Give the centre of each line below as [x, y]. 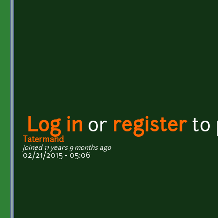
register [150, 127]
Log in [55, 127]
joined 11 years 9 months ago [67, 148]
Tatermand [43, 140]
